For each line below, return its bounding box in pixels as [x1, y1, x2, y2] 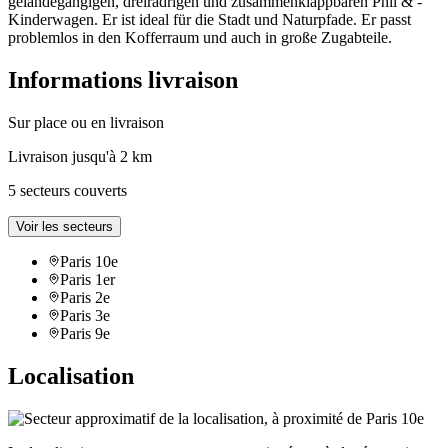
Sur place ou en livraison [8, 114, 164, 132]
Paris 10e [60, 253, 118, 271]
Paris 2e [60, 289, 110, 307]
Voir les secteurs [16, 219, 113, 235]
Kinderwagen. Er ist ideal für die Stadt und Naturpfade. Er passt [8, 11, 411, 29]
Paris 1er [60, 271, 115, 289]
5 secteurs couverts [8, 182, 127, 200]
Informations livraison [8, 67, 238, 94]
